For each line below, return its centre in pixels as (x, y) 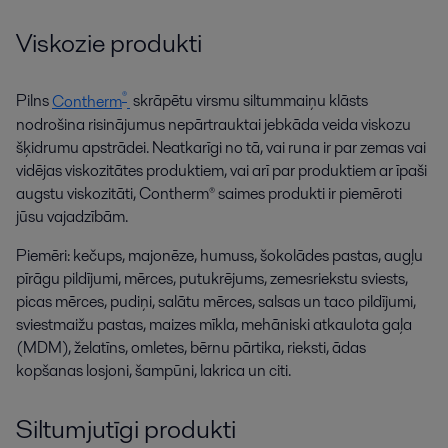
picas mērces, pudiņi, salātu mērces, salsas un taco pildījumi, (216, 301)
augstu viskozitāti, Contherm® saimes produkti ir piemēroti (209, 193)
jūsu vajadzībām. (72, 216)
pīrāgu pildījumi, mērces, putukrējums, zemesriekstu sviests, (212, 278)
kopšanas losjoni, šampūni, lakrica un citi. (153, 370)
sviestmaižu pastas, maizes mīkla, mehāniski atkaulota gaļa (214, 324)
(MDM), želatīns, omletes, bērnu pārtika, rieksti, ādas (191, 347)
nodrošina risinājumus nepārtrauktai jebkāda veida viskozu (213, 124)
